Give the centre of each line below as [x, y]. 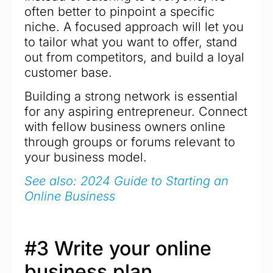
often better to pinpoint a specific [119, 11]
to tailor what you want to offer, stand [131, 42]
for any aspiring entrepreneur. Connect [136, 111]
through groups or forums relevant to [130, 142]
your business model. [86, 157]
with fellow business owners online [125, 126]
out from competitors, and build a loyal [134, 57]
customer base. [68, 72]
